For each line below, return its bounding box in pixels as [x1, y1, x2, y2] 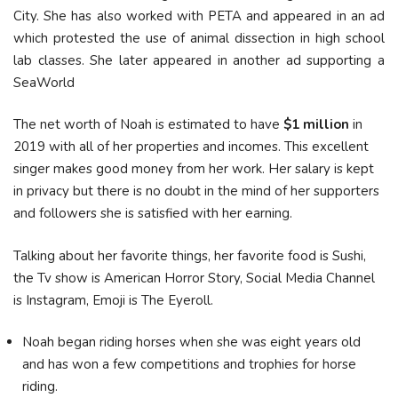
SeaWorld [13, 73, 78, 92]
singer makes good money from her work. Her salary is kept [13, 160, 374, 179]
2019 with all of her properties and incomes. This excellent [13, 138, 369, 156]
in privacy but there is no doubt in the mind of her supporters [13, 182, 379, 201]
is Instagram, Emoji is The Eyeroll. [13, 291, 213, 309]
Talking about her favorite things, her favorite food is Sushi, [13, 246, 366, 265]
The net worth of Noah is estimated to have [13, 115, 280, 134]
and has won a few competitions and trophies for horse [22, 355, 356, 374]
